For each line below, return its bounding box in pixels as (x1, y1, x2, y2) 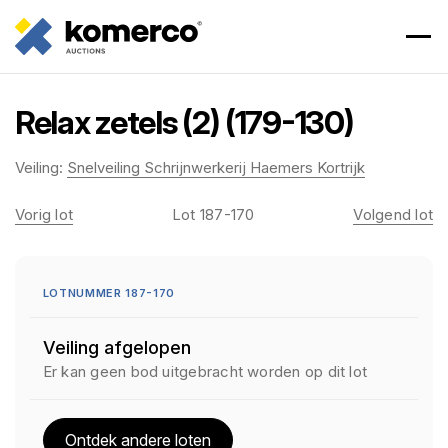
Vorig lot (15, 205, 74, 224)
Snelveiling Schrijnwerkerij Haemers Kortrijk (67, 158, 365, 177)
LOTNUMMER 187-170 (42, 286, 176, 300)
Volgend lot (353, 205, 433, 224)
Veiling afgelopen (42, 337, 191, 358)
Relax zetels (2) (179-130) (15, 103, 354, 142)
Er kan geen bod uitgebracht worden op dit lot (42, 362, 368, 381)
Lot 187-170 (172, 205, 255, 224)
